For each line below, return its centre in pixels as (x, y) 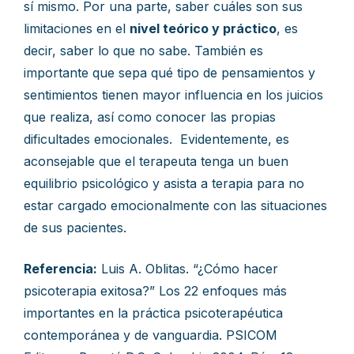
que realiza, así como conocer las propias (150, 117)
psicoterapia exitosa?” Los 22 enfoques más (155, 291)
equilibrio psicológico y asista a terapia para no (164, 183)
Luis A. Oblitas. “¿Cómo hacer (188, 269)
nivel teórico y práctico (203, 28)
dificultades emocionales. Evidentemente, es (156, 139)
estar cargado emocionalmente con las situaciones (175, 205)
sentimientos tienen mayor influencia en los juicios (173, 95)
